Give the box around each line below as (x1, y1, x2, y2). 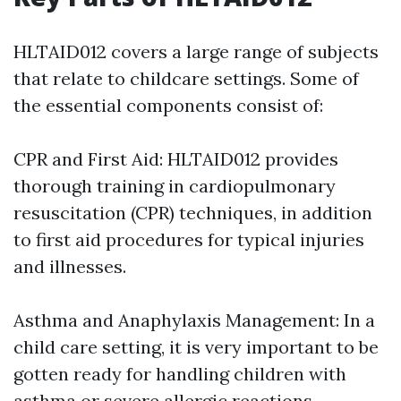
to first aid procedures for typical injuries (13, 228, 364, 252)
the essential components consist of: (13, 94, 323, 117)
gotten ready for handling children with (13, 363, 346, 386)
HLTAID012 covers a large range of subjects (13, 40, 379, 64)
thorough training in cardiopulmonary (13, 175, 336, 198)
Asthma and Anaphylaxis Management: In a (13, 309, 375, 332)
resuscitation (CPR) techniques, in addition (13, 201, 372, 225)
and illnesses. (13, 255, 126, 278)
